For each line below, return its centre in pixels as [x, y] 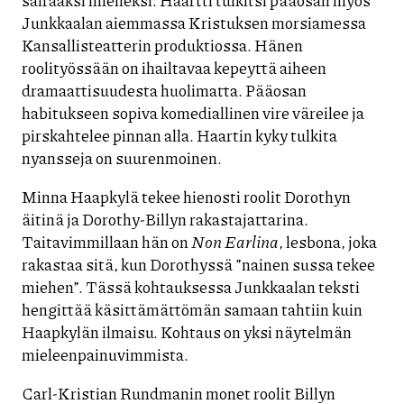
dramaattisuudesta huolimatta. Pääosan [164, 90]
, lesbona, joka [328, 241]
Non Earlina [235, 241]
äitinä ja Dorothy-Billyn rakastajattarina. [165, 219]
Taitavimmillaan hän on [106, 241]
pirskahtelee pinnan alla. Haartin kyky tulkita [179, 135]
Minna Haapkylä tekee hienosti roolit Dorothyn [186, 196]
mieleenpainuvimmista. [105, 354]
